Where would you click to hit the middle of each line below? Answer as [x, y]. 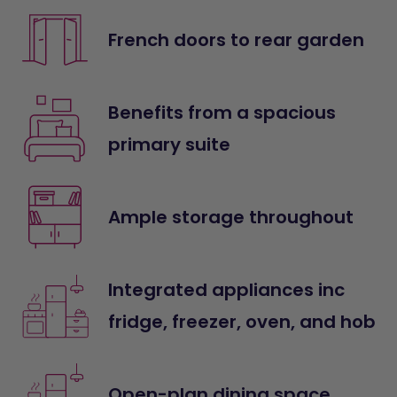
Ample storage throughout [231, 217]
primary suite [170, 144]
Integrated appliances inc [227, 289]
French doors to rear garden [237, 39]
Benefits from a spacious [222, 112]
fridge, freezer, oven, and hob [242, 321]
